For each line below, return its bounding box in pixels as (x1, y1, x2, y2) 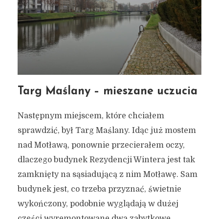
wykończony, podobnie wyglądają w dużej (17, 199, 178, 209)
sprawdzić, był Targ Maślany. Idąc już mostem (17, 126, 196, 135)
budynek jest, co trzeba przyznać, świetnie (17, 185, 181, 194)
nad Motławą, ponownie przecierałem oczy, (17, 141, 185, 150)
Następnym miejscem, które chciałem (17, 111, 164, 121)
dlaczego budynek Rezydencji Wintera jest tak (17, 155, 195, 165)
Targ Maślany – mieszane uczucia (17, 86, 197, 98)
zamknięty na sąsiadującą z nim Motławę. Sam (17, 170, 197, 179)
